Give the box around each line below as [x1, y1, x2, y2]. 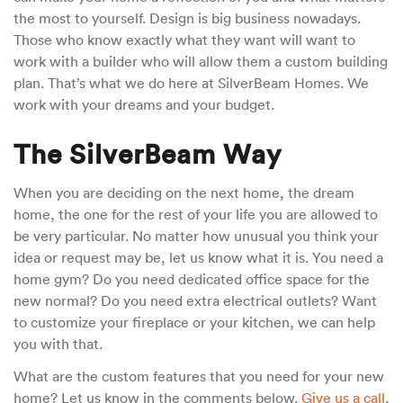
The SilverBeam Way [13, 136, 282, 171]
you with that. [13, 334, 106, 353]
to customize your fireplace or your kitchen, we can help [13, 312, 375, 331]
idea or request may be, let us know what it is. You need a [13, 247, 383, 266]
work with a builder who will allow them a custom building [13, 51, 388, 70]
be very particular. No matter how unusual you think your [13, 226, 379, 245]
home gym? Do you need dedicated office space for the [13, 269, 370, 288]
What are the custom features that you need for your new [13, 366, 384, 385]
